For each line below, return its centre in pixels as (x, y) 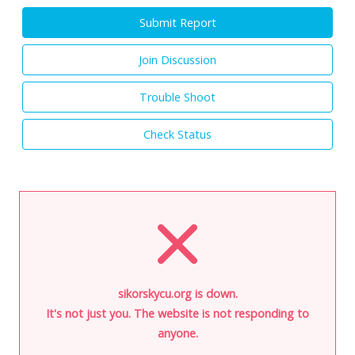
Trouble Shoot (177, 97)
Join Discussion (177, 59)
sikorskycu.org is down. (177, 293)
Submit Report (177, 22)
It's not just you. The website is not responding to (177, 313)
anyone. (177, 333)
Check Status (177, 134)
